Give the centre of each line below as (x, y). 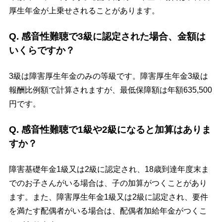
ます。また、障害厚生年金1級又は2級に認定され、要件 (108, 197)
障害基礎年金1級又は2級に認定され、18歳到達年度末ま (109, 169)
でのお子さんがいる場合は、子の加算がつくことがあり (108, 183)
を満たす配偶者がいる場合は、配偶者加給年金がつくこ (108, 211)
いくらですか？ (42, 51)
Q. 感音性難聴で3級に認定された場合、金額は (107, 37)
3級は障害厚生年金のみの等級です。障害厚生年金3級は (108, 76)
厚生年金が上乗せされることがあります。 (84, 11)
